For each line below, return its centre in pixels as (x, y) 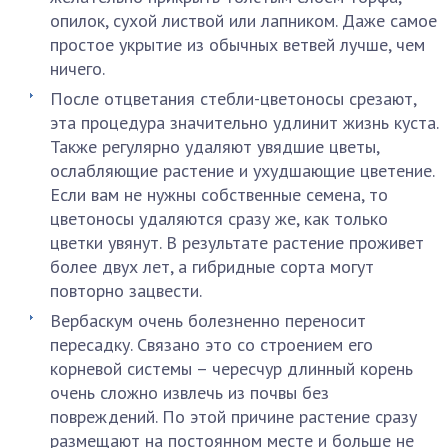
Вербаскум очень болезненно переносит (208, 320)
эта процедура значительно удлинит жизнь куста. (244, 122)
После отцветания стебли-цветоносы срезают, (233, 98)
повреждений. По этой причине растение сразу (233, 416)
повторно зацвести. (126, 290)
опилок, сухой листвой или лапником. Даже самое (243, 20)
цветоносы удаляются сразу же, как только (219, 218)
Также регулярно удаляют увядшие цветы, (214, 146)
